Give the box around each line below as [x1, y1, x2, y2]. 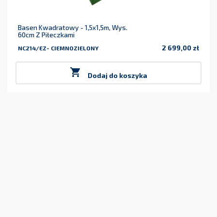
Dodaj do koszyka [88, 71, 147, 80]
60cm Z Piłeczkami [18, 31, 75, 39]
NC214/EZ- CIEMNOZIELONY [18, 45, 99, 52]
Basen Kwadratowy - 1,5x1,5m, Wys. [18, 23, 127, 32]
